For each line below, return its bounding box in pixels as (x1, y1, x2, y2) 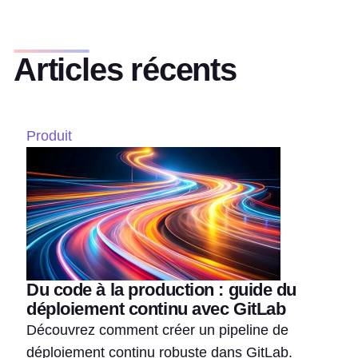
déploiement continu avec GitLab (26, 299, 286, 319)
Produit (26, 128, 72, 144)
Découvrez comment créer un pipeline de (26, 322, 288, 338)
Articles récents (14, 52, 237, 87)
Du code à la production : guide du (26, 280, 297, 300)
